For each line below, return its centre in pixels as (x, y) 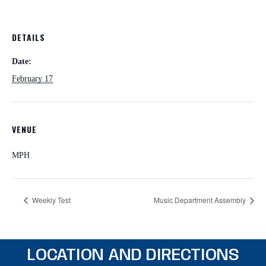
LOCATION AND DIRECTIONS (133, 255)
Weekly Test (50, 199)
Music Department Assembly (201, 199)
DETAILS (28, 37)
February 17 (32, 79)
